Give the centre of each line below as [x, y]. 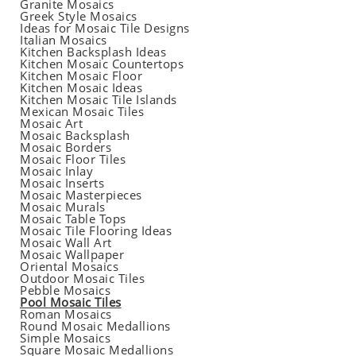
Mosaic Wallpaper [72, 255]
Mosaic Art [51, 124]
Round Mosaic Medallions [95, 326]
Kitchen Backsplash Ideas [93, 52]
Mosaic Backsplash [75, 135]
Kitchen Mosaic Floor [81, 76]
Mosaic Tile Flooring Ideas [96, 231]
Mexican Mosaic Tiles [82, 112]
